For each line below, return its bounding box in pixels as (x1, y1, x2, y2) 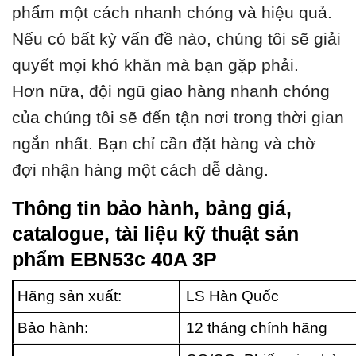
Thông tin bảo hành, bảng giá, (12, 197, 292, 220)
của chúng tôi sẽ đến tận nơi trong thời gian (12, 108, 344, 127)
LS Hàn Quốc (186, 287, 280, 304)
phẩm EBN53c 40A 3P (12, 248, 217, 271)
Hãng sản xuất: (14, 287, 122, 304)
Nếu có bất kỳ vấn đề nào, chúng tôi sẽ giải (12, 29, 341, 48)
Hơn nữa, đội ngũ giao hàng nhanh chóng (12, 82, 330, 101)
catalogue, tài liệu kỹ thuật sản (12, 222, 299, 246)
